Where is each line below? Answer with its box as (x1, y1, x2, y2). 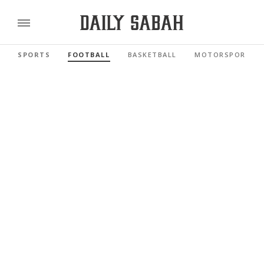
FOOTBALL (68, 49, 110, 59)
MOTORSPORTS (194, 49, 256, 59)
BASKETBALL (127, 49, 177, 59)
